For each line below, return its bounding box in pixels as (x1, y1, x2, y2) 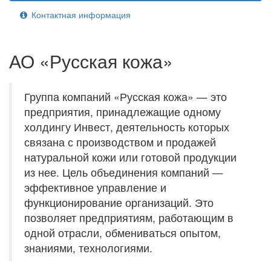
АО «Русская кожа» (9, 48, 173, 74)
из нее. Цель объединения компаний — (24, 165, 223, 180)
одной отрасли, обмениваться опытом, (24, 225, 221, 240)
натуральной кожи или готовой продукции (24, 149, 237, 165)
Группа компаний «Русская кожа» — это (24, 89, 227, 104)
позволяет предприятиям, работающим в (24, 210, 233, 225)
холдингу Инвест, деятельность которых (24, 119, 229, 134)
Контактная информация (29, 8, 131, 21)
